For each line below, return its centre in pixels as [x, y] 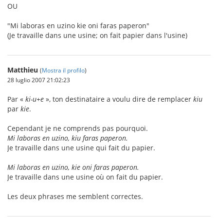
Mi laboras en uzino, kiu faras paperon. [68, 138]
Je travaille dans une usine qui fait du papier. [81, 148]
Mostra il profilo [63, 70]
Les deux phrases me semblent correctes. [75, 196]
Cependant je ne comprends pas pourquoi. [78, 128]
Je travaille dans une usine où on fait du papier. [85, 177]
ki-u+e [35, 99]
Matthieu [23, 70]
